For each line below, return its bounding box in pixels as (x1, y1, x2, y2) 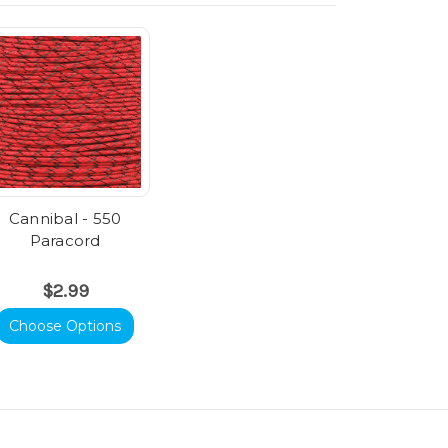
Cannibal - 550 (8, 209, 122, 229)
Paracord (29, 231, 101, 251)
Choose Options (9, 317, 121, 336)
